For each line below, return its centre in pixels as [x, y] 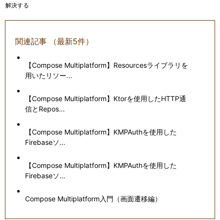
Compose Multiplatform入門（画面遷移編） [94, 199]
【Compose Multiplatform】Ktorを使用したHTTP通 [106, 99]
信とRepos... [45, 109]
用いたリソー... [49, 76]
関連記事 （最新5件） [55, 41]
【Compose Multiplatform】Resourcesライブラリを [107, 65]
